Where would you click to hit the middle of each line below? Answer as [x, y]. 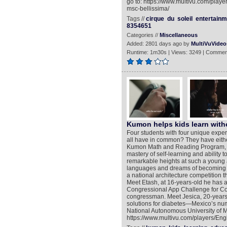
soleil [185, 19]
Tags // [136, 19]
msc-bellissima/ [148, 9]
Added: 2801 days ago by [159, 44]
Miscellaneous [178, 35]
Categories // [143, 35]
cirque [155, 19]
